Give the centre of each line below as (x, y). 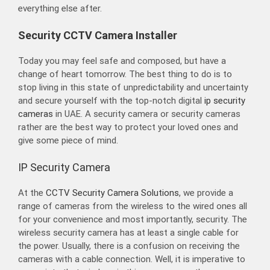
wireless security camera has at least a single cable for (128, 233)
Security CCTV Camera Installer (98, 36)
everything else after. (60, 9)
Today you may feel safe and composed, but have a (122, 61)
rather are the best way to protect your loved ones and (128, 127)
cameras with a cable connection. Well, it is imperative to (132, 259)
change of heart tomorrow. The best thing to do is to (125, 74)
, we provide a (206, 193)
